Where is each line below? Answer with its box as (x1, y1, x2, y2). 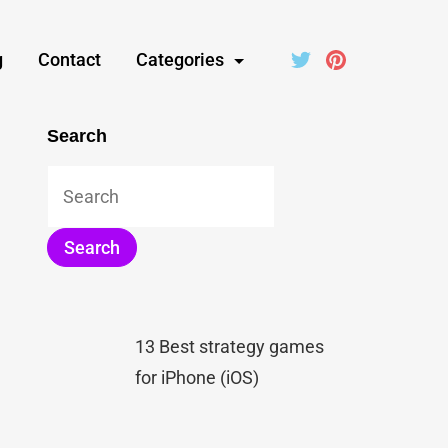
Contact (37, 49, 101, 70)
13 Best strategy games (135, 336, 325, 357)
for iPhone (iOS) (135, 367, 260, 388)
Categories (135, 49, 224, 70)
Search (46, 126, 107, 146)
